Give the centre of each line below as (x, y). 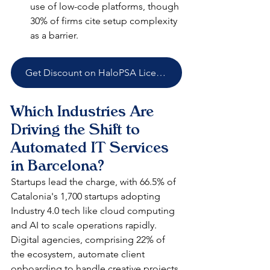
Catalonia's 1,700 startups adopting (87, 196)
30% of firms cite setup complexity (105, 21)
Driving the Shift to (77, 130)
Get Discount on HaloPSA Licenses (161, 73)
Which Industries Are (84, 111)
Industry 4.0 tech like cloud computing (94, 211)
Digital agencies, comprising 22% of (89, 240)
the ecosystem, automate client (79, 254)
